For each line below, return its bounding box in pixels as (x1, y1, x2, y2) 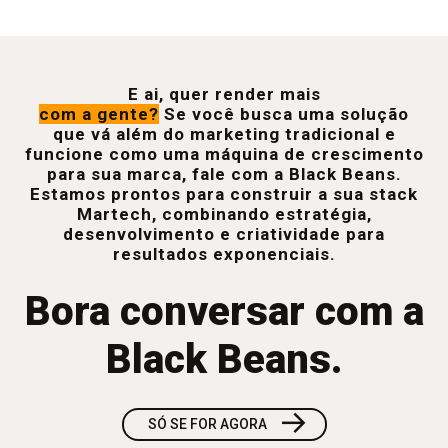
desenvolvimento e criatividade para (63, 224, 385, 244)
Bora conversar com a (24, 288, 424, 335)
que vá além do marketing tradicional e (52, 124, 396, 144)
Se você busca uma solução (164, 104, 409, 124)
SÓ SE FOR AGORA (147, 416, 270, 432)
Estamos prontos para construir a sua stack (30, 184, 418, 204)
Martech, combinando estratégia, (76, 204, 372, 224)
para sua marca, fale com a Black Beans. (46, 164, 402, 184)
